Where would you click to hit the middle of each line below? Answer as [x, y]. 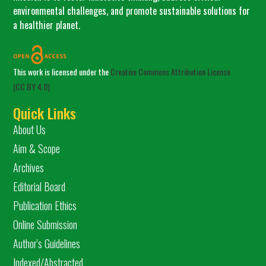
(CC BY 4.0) [32, 87]
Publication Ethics [45, 206]
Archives [29, 168]
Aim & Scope [37, 149]
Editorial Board [39, 187]
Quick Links [45, 113]
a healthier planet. [47, 25]
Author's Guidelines [47, 244]
